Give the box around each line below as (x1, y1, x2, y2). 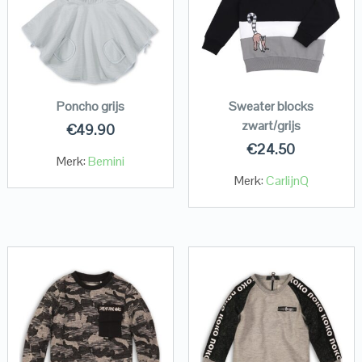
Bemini (88, 153, 125, 170)
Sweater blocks (229, 98, 314, 116)
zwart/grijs (242, 117, 301, 135)
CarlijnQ (265, 172, 309, 190)
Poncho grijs (57, 98, 125, 116)
